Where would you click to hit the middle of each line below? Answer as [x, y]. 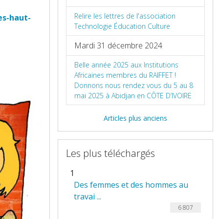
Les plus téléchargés [110, 153]
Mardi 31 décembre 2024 [118, 46]
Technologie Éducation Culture [122, 26]
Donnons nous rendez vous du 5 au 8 [134, 86]
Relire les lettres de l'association [125, 16]
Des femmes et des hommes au [131, 185]
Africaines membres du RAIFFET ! [125, 75]
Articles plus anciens [135, 118]
